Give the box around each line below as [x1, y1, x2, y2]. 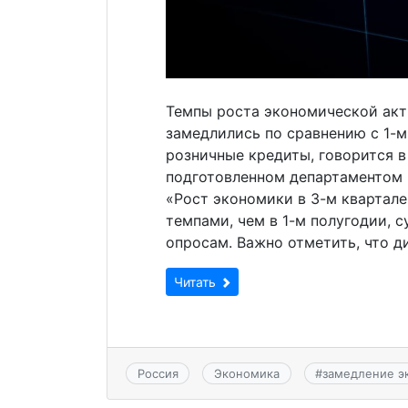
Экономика [213, 366, 280, 382]
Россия [137, 366, 178, 382]
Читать [174, 273, 219, 290]
